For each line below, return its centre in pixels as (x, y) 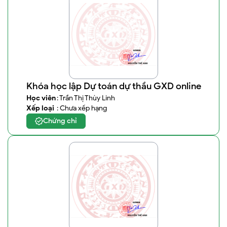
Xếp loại (40, 108)
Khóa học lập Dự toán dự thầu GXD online (113, 86)
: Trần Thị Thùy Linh (86, 98)
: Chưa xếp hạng (82, 108)
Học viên (41, 98)
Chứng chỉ (60, 121)
